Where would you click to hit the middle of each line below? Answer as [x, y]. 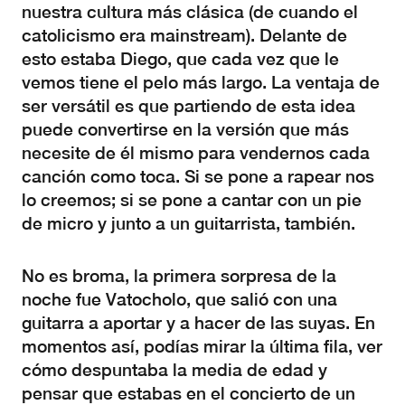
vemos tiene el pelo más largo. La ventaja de [201, 82]
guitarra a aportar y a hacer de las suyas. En [198, 323]
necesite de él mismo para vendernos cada [196, 153]
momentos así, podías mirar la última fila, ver [202, 346]
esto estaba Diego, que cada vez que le [180, 59]
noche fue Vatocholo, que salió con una [179, 299]
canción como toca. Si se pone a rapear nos [198, 176]
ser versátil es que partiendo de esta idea [188, 106]
